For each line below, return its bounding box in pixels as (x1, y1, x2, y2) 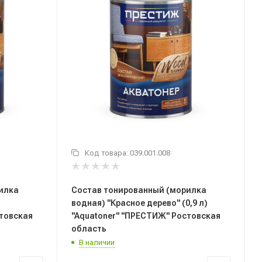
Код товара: (85, 149, 130, 158)
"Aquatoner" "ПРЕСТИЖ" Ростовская (71, 211, 220, 220)
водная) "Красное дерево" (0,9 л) (71, 198, 208, 208)
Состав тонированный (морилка (71, 185, 206, 195)
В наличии (79, 237, 115, 247)
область (71, 223, 106, 233)
